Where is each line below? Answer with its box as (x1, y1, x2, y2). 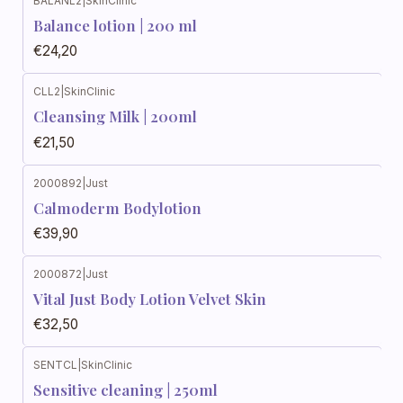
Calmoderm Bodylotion (33, 197, 201, 218)
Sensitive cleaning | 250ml (33, 380, 218, 400)
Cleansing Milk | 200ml (33, 106, 197, 127)
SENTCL (33, 358, 77, 372)
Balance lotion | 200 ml (33, 14, 197, 35)
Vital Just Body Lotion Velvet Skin (33, 289, 266, 309)
